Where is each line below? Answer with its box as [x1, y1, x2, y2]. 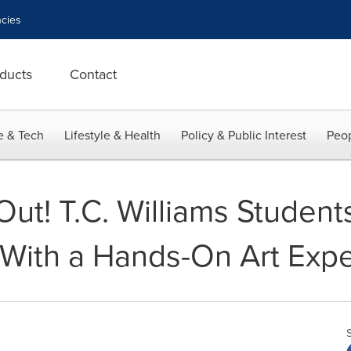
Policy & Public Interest [181, 126, 306, 143]
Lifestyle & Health [64, 126, 161, 143]
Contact [70, 64, 117, 84]
